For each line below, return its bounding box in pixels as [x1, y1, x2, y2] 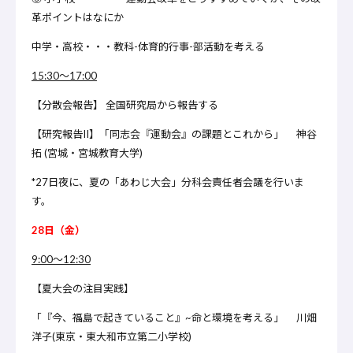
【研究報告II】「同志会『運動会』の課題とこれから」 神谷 [32, 128, 317, 141]
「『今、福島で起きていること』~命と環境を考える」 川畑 [32, 311, 317, 325]
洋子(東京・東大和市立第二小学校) [32, 330, 191, 344]
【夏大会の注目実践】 [32, 282, 134, 295]
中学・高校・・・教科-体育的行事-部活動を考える [32, 40, 265, 54]
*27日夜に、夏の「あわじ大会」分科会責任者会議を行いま [32, 176, 304, 189]
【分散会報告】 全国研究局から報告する [32, 98, 218, 112]
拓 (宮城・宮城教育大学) [32, 147, 143, 160]
